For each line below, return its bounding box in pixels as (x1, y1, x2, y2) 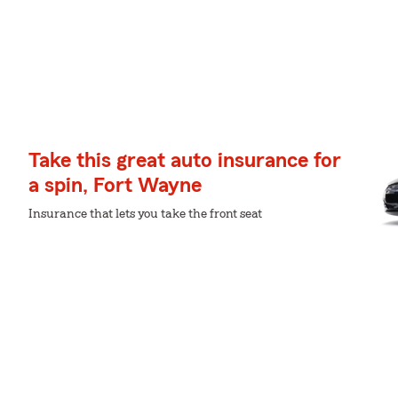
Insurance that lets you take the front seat (28, 208, 262, 220)
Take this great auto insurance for (28, 150, 341, 171)
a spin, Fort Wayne (28, 175, 202, 196)
